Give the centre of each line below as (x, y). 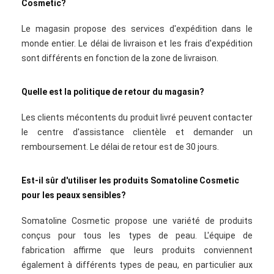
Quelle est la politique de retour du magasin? (113, 92)
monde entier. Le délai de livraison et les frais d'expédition (137, 43)
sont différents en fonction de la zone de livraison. (120, 58)
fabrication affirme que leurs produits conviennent (137, 250)
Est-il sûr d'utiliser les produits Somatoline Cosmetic (130, 180)
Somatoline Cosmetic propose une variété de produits (137, 221)
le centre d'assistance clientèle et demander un (137, 132)
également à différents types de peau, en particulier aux (137, 265)
